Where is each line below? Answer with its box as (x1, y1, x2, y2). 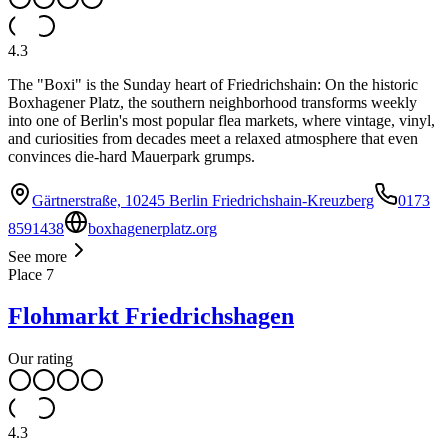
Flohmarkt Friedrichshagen (8, 303, 294, 330)
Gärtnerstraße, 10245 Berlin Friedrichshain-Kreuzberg (32, 191, 374, 209)
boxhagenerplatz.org (88, 219, 217, 237)
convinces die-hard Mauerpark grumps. (8, 147, 255, 165)
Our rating (8, 350, 73, 368)
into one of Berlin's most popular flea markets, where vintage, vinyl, (8, 111, 435, 129)
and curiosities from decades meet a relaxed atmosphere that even (8, 129, 418, 147)
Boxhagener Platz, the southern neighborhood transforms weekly (8, 93, 417, 111)
